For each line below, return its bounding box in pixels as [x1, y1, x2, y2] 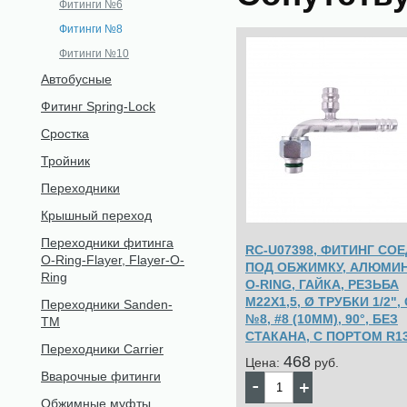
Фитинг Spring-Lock [41, 99, 155, 114]
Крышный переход [41, 208, 152, 223]
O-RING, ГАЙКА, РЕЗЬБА [245, 276, 399, 292]
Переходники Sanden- [41, 297, 173, 312]
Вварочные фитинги [41, 369, 161, 383]
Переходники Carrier [41, 342, 164, 356]
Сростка [41, 126, 89, 141]
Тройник [41, 154, 90, 168]
